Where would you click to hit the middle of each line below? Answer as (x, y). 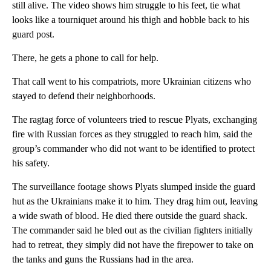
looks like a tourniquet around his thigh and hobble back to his (131, 20)
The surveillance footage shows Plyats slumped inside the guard (134, 187)
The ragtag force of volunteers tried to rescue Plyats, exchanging (135, 120)
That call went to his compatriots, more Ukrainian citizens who (132, 82)
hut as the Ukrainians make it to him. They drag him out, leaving (135, 201)
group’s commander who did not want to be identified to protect (133, 149)
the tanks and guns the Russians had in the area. (103, 260)
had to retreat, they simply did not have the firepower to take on (133, 245)
